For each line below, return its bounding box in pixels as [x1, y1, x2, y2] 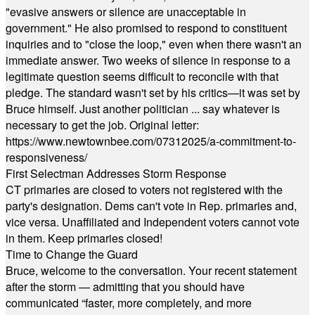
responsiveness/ [6, 149, 87, 165]
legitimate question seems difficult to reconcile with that [6, 68, 278, 84]
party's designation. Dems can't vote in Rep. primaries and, [6, 198, 297, 214]
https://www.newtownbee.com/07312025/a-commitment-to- [6, 133, 296, 149]
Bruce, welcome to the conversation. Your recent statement [6, 262, 297, 278]
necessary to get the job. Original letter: [6, 117, 199, 133]
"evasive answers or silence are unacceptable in [6, 4, 246, 20]
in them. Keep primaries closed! [6, 230, 162, 246]
